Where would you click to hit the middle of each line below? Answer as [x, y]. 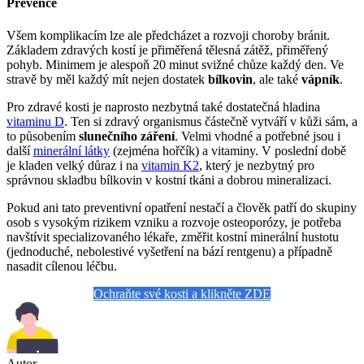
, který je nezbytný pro [257, 165]
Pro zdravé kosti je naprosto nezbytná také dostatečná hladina [163, 106]
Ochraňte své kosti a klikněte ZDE [182, 293]
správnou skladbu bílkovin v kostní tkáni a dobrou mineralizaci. [169, 180]
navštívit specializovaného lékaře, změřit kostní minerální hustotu [173, 236]
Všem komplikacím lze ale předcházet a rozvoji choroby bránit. [168, 35]
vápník [321, 79]
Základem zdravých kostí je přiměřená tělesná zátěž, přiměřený [167, 50]
